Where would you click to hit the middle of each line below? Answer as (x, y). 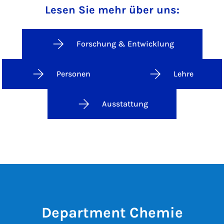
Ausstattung (125, 104)
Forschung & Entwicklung (125, 44)
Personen (73, 74)
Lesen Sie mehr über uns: (112, 10)
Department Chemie (112, 213)
